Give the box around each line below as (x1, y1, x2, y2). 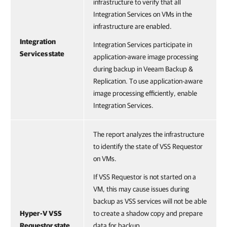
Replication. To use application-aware (93, 77, 203, 85)
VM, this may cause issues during (93, 185, 189, 193)
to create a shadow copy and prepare (93, 209, 203, 217)
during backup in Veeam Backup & (93, 65, 193, 73)
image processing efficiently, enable (93, 89, 197, 97)
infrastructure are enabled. (93, 22, 172, 30)
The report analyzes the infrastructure (93, 130, 204, 138)
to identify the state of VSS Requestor (93, 142, 203, 150)
